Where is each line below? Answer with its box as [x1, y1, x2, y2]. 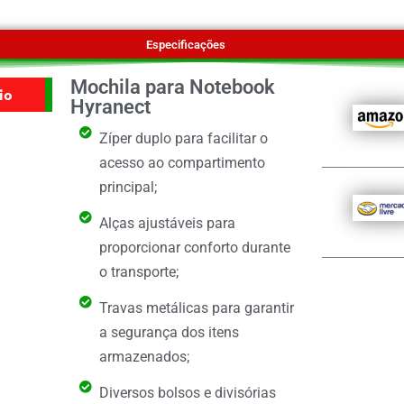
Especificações [146, 38, 226, 52]
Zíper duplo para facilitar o [99, 130, 269, 148]
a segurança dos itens [99, 324, 240, 342]
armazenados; [99, 348, 190, 366]
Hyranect [69, 96, 151, 119]
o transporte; [99, 263, 179, 281]
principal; [99, 179, 158, 197]
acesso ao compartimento [99, 154, 266, 172]
